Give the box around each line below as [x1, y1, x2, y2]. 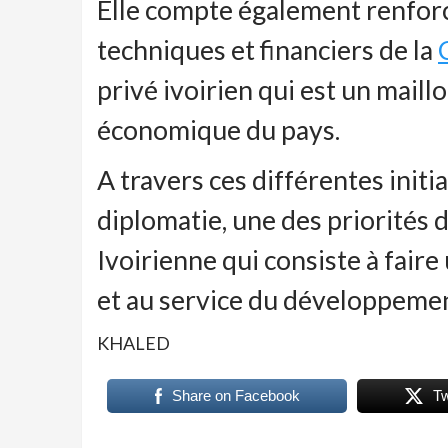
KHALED [97, 332, 170, 354]
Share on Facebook [171, 387, 300, 404]
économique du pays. [97, 114, 340, 146]
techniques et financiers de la [97, 34, 438, 66]
